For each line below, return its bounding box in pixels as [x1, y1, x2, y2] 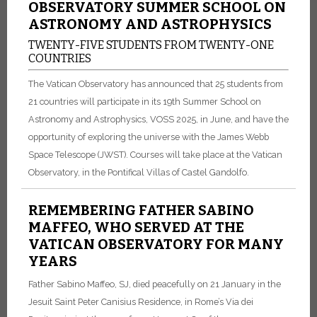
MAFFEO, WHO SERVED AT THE [28, 219, 244, 236]
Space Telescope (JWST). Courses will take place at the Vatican [28, 149, 282, 161]
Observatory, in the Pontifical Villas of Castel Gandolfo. [28, 167, 249, 178]
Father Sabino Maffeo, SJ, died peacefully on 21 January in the [28, 279, 281, 290]
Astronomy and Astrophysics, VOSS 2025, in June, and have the [28, 114, 289, 125]
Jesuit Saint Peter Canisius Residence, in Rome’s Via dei [28, 296, 253, 308]
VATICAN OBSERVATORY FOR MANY [28, 236, 284, 253]
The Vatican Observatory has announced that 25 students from [28, 79, 283, 90]
